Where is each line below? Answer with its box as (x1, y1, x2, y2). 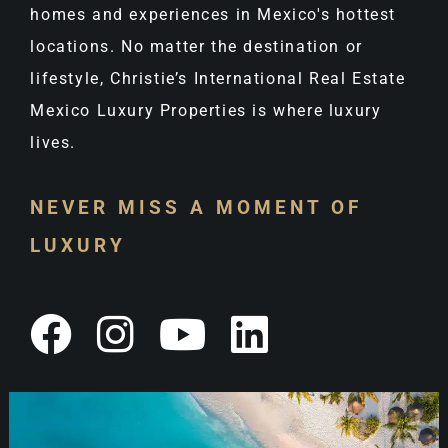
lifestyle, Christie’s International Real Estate (30, 68, 406, 88)
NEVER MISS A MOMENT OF (30, 195, 363, 219)
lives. (30, 132, 77, 152)
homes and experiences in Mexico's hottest (30, 4, 397, 24)
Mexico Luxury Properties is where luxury (30, 100, 382, 120)
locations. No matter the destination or (30, 36, 363, 56)
